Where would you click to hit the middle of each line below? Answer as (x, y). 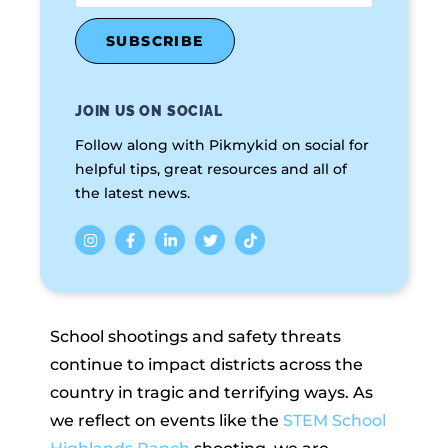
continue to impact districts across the (206, 364)
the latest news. (132, 193)
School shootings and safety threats (195, 336)
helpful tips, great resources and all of (211, 169)
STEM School (334, 420)
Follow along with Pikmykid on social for (222, 145)
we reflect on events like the (166, 420)
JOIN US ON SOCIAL (149, 111)
